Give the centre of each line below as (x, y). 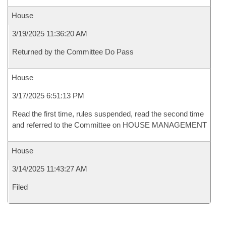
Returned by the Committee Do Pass (73, 52)
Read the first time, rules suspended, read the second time (108, 114)
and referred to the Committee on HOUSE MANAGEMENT (109, 125)
